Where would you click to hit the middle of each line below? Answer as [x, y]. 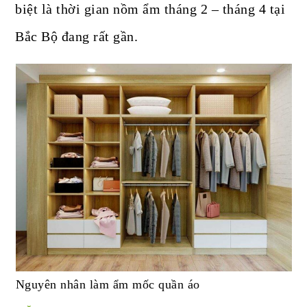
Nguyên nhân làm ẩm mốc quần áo [108, 285]
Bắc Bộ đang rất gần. [77, 37]
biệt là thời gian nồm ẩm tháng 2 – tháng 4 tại [150, 9]
